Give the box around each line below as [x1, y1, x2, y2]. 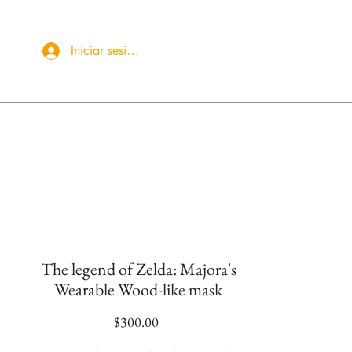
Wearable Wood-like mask [54, 278, 222, 302]
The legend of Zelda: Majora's [40, 258, 236, 281]
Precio [158, 312, 192, 331]
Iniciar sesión [71, 42, 140, 59]
